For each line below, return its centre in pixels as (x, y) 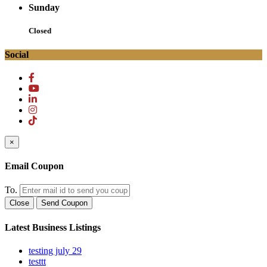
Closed (40, 31)
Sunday (44, 8)
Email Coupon (34, 166)
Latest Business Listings (53, 227)
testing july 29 (55, 250)
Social (17, 54)
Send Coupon (64, 203)
